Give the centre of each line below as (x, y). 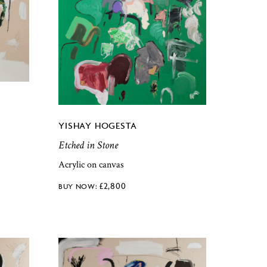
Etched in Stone (89, 145)
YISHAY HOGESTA (98, 126)
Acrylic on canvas (91, 165)
